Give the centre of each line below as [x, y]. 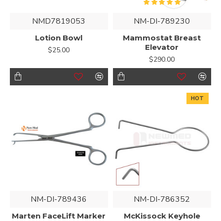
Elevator [162, 47]
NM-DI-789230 [162, 21]
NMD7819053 [59, 21]
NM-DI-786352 [162, 199]
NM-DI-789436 [59, 199]
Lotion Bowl [59, 37]
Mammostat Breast [162, 37]
